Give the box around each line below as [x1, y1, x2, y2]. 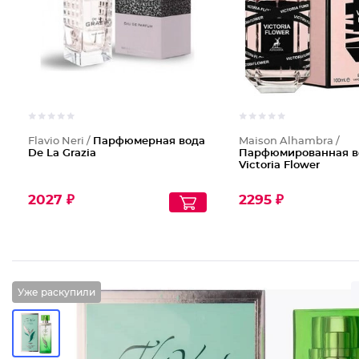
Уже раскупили [18, 287, 95, 297]
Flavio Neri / [28, 136, 93, 147]
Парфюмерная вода [93, 136, 205, 147]
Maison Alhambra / [238, 136, 340, 147]
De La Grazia [28, 148, 96, 159]
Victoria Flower [238, 160, 320, 171]
